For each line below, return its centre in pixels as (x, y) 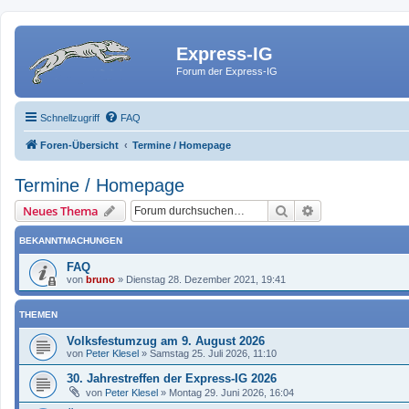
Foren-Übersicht (79, 145)
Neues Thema (61, 210)
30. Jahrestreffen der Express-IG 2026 (172, 378)
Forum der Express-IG (227, 71)
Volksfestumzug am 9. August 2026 (166, 341)
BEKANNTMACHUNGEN (71, 240)
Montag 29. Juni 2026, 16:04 (231, 392)
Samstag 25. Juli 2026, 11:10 (213, 353)
